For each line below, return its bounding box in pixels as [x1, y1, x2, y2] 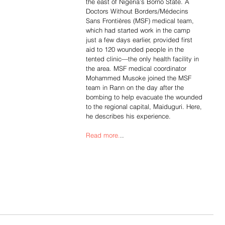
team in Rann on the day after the [86, 83, 186, 91]
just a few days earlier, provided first [86, 36, 194, 44]
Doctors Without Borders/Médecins [86, 7, 190, 15]
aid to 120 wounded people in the [86, 45, 186, 53]
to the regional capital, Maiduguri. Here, [86, 102, 204, 110]
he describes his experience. [86, 112, 171, 120]
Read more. [86, 131, 120, 139]
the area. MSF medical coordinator [86, 64, 188, 72]
